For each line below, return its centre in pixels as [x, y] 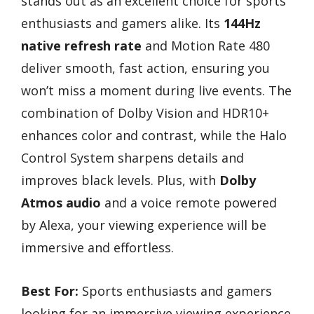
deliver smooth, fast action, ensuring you [145, 68]
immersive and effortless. [97, 247]
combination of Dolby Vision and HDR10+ [145, 112]
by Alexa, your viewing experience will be [144, 225]
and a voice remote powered [189, 202]
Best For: [50, 291]
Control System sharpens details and [132, 157]
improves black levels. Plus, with [120, 180]
